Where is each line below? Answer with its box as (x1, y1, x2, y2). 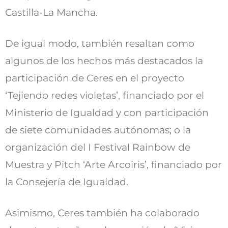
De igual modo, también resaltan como (5, 38, 194, 50)
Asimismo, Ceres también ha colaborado (5, 207, 199, 219)
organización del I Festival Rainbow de (5, 141, 190, 154)
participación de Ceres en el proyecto (5, 72, 184, 84)
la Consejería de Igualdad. (5, 176, 128, 188)
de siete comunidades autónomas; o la (5, 124, 191, 136)
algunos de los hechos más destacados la (5, 55, 203, 67)
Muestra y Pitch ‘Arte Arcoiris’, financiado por (5, 159, 222, 171)
